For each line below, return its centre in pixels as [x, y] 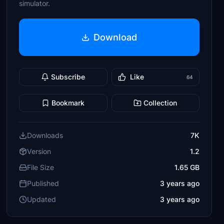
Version [39, 151]
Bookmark [68, 103]
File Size [41, 167]
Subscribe [68, 77]
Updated [42, 199]
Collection [160, 103]
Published [43, 183]
